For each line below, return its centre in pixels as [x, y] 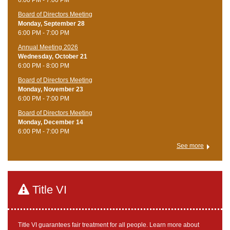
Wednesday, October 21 [53, 56]
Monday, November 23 [51, 89]
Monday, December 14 [51, 122]
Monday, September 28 [51, 23]
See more [190, 146]
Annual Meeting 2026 [48, 47]
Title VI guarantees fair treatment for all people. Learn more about [109, 225]
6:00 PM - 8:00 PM [44, 65]
